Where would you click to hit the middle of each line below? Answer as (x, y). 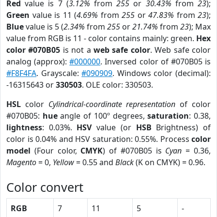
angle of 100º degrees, (102, 116)
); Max (200, 27)
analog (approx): (38, 62)
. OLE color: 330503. (117, 85)
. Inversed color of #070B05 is (156, 62)
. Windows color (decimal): (162, 73)
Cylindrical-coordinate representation (112, 104)
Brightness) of (181, 127)
